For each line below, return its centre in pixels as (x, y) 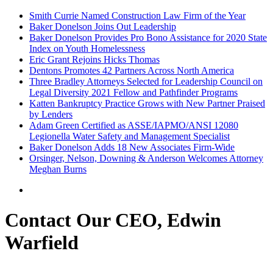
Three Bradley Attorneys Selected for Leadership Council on (146, 82)
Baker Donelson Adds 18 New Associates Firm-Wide (132, 147)
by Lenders (51, 115)
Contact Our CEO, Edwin (113, 220)
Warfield (42, 242)
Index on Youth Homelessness (87, 49)
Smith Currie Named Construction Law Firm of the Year (137, 16)
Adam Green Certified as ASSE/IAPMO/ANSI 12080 (134, 126)
